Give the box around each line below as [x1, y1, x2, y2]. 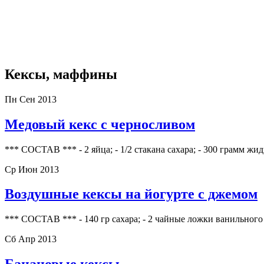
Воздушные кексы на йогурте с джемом [5, 186, 258, 202]
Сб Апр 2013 [5, 234, 57, 245]
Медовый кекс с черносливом [5, 116, 195, 132]
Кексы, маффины [5, 66, 117, 82]
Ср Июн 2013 [5, 164, 59, 174]
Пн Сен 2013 [5, 94, 57, 104]
